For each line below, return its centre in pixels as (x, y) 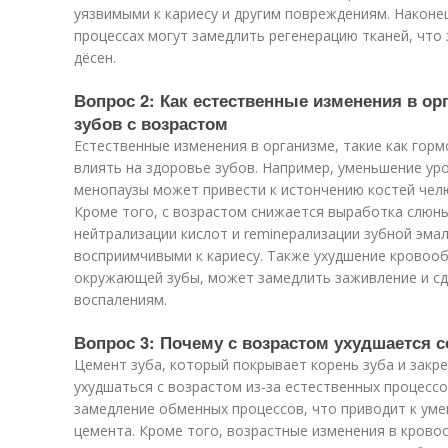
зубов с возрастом (151, 123)
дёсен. (95, 57)
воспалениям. (120, 299)
